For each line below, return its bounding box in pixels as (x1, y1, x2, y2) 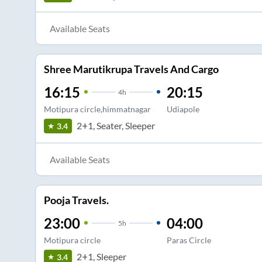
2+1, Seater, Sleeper (76, 120, 155, 132)
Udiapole (166, 104, 199, 114)
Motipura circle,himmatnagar (43, 104, 151, 114)
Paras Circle (166, 235, 211, 245)
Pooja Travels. (43, 193, 109, 206)
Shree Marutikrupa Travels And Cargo (43, 62, 219, 75)
